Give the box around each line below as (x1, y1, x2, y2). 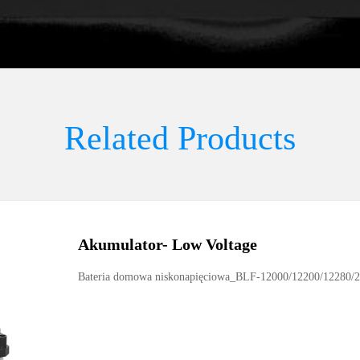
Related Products (64, 120, 296, 157)
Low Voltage (171, 235, 257, 253)
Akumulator (77, 235, 162, 253)
